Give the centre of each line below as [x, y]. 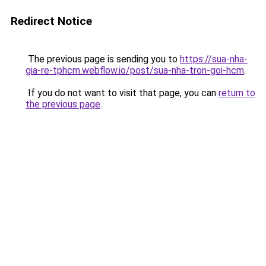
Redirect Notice [51, 21]
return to [237, 93]
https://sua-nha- [214, 59]
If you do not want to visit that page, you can [122, 93]
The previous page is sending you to [103, 59]
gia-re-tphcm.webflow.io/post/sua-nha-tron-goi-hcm [135, 70]
